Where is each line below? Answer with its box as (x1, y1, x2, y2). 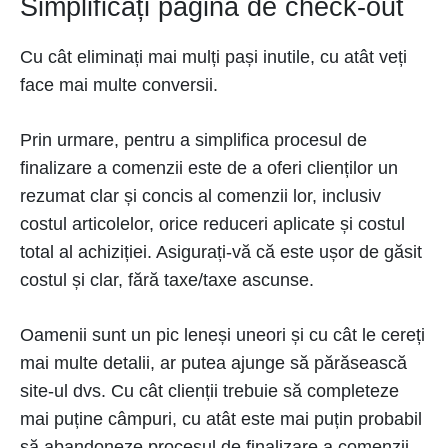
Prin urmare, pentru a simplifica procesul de (20, 130, 367, 150)
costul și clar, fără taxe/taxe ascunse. (20, 270, 314, 290)
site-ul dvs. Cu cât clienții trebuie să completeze (20, 381, 399, 401)
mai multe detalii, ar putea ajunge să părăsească (20, 353, 407, 373)
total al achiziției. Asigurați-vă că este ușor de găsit (20, 242, 422, 262)
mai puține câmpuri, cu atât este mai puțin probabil (20, 409, 422, 429)
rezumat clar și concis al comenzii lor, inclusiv (20, 186, 381, 206)
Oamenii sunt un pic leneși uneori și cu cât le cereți (20, 325, 425, 345)
